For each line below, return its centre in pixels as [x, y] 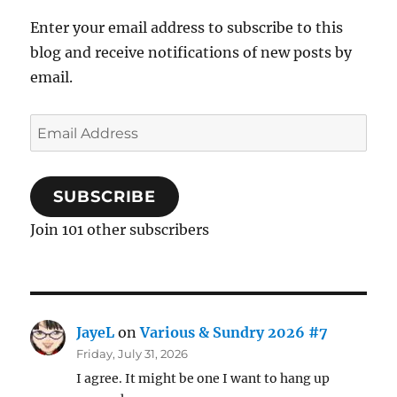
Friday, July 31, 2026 [132, 354]
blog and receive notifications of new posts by [191, 53]
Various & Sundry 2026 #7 [234, 333]
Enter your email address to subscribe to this [187, 28]
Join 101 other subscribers [120, 230]
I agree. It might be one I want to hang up [203, 379]
